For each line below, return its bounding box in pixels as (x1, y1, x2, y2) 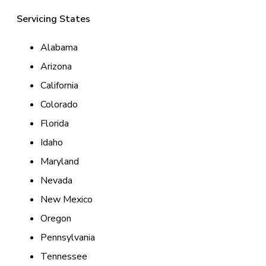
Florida (40, 117, 69, 131)
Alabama (40, 41, 78, 55)
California (40, 79, 78, 93)
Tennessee (40, 250, 87, 264)
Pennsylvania (40, 231, 95, 245)
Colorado (40, 98, 78, 112)
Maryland (40, 155, 79, 169)
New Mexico (40, 193, 93, 207)
